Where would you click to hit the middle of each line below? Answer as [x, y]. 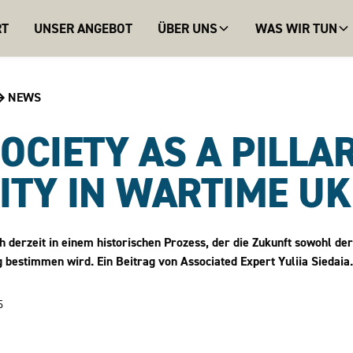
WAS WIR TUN [296, 28]
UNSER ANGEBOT [83, 28]
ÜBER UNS [187, 28]
